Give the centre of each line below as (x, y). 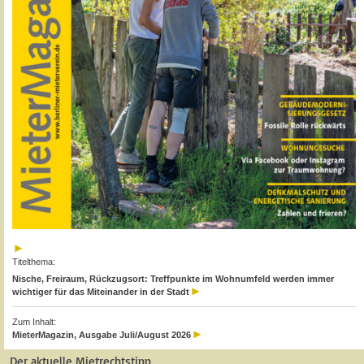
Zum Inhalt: (34, 322)
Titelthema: (34, 261)
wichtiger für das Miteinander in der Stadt (101, 292)
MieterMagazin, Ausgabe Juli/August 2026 (102, 335)
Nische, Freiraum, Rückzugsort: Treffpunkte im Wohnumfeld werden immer (173, 279)
